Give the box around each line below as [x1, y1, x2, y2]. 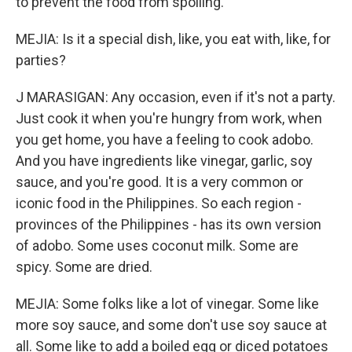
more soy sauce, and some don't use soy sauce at [16, 317, 327, 333]
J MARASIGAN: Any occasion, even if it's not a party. [16, 89, 335, 105]
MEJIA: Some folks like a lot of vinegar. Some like [16, 295, 319, 312]
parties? [16, 52, 66, 68]
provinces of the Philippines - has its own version [16, 216, 321, 233]
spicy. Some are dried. [16, 258, 152, 275]
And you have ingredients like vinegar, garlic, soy [16, 152, 313, 169]
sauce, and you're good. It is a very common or [16, 174, 303, 190]
